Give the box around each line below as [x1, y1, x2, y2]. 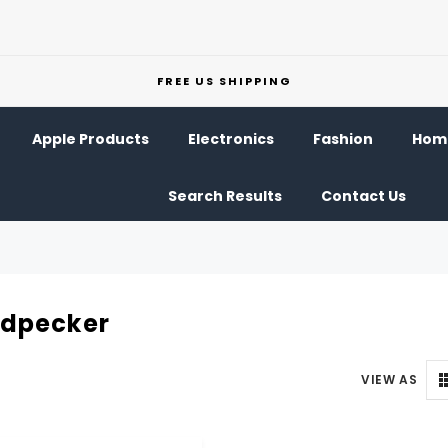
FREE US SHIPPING [156, 73, 292, 89]
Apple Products [31, 129, 149, 149]
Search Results [167, 186, 282, 206]
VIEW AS [361, 371, 418, 388]
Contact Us [320, 186, 406, 206]
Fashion [312, 129, 373, 149]
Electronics [187, 129, 274, 149]
